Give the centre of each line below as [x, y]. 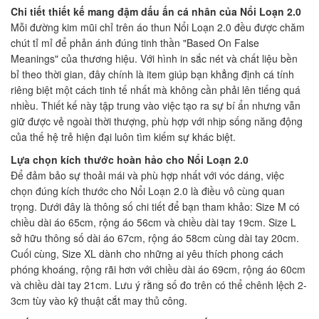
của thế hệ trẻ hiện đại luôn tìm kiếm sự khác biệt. [123, 136]
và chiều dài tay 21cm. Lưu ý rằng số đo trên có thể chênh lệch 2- [159, 284]
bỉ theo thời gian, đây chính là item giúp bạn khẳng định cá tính [152, 74]
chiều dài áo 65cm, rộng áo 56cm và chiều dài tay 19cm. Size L [153, 222]
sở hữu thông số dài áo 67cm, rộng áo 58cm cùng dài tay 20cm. [155, 237]
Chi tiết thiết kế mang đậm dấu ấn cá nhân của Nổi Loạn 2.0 [156, 11]
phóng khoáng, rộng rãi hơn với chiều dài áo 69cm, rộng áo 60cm [158, 269]
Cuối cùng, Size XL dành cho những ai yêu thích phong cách [147, 253]
